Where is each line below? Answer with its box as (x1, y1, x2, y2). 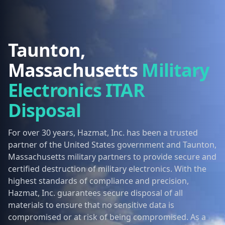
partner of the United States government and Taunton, (8, 139, 216, 150)
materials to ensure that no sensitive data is (8, 199, 174, 210)
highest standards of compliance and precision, (8, 175, 189, 186)
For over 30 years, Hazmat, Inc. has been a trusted (8, 127, 198, 138)
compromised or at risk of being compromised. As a (8, 211, 206, 222)
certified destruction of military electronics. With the (8, 163, 206, 174)
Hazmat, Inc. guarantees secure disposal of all (8, 187, 183, 198)
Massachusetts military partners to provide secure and (8, 151, 216, 162)
